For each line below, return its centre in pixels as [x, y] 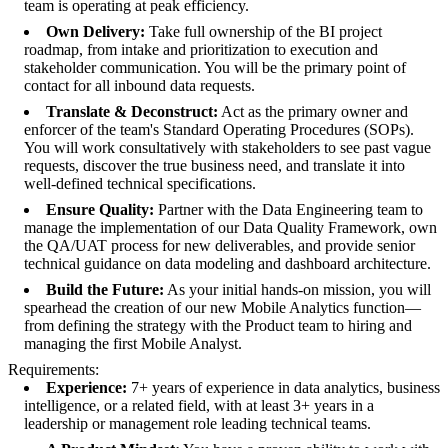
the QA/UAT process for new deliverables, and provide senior [219, 245]
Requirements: [53, 369]
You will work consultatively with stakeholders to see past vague [227, 147]
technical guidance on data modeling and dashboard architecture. [227, 263]
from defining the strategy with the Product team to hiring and [218, 325]
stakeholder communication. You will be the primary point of [215, 67]
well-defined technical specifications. [140, 183]
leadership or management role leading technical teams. [197, 423]
